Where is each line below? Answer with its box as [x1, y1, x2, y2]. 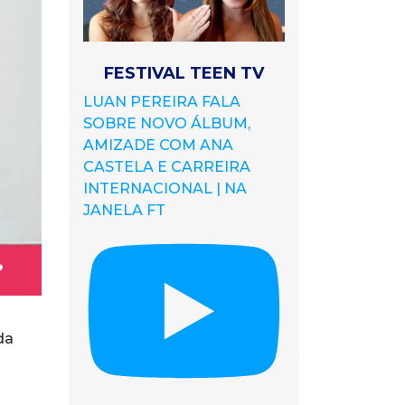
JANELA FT [83, 202, 165, 219]
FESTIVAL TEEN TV [104, 63, 264, 83]
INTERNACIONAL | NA [83, 180, 247, 197]
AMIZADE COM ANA [83, 137, 233, 154]
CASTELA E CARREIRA [83, 158, 250, 175]
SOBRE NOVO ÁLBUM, [83, 115, 250, 132]
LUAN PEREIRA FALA [83, 93, 240, 110]
